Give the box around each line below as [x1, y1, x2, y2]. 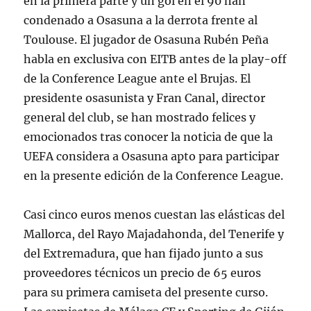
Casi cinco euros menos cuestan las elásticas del [24, 207, 285, 221]
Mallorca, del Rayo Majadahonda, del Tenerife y [24, 226, 285, 241]
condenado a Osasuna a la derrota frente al [24, 12, 258, 27]
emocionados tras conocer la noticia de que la [24, 129, 274, 144]
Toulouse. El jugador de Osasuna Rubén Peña [24, 32, 269, 47]
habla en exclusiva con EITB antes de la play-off [24, 51, 287, 66]
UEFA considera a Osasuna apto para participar [24, 149, 280, 163]
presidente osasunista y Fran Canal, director [24, 90, 266, 105]
